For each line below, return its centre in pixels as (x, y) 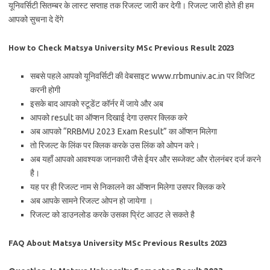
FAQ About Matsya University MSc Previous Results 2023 (118, 243)
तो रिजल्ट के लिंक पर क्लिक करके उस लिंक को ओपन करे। (115, 145)
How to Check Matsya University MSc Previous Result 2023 (121, 48)
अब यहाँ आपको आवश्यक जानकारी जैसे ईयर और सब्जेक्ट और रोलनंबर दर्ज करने (146, 159)
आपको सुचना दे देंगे (36, 19)
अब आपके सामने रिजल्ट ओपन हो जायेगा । (92, 201)
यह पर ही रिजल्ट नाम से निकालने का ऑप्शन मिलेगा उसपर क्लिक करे (128, 187)
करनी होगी (45, 90)
